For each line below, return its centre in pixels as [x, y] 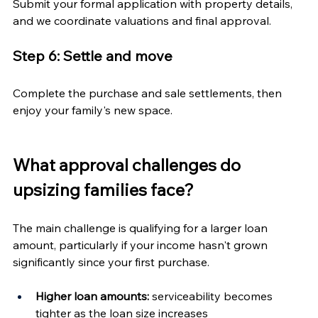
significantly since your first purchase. [111, 262]
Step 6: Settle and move [93, 55]
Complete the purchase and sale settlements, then [149, 93]
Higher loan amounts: [92, 296]
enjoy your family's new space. [93, 110]
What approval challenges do [128, 164]
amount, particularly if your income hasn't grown [142, 245]
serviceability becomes [212, 296]
